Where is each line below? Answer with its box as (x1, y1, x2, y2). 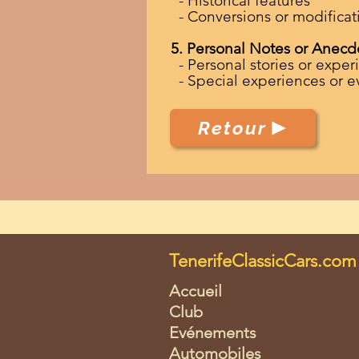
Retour (197, 117, 268, 139)
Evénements (169, 323, 256, 342)
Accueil (169, 281, 222, 301)
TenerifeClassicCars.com (169, 250, 357, 272)
